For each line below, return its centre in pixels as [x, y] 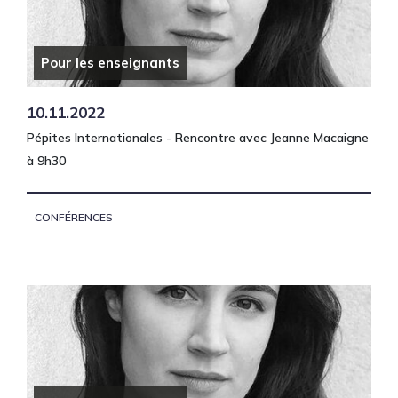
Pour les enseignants [110, 62]
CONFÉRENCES [74, 218]
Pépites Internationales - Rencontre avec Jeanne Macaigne [198, 137]
